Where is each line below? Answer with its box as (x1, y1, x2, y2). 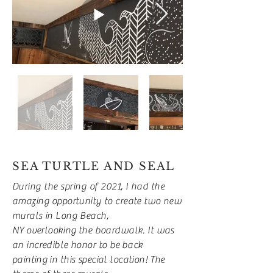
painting (12, 254, 48, 265)
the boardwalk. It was (76, 225, 174, 236)
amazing (12, 196, 52, 207)
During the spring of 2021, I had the (12, 181, 165, 192)
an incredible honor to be (12, 239, 122, 250)
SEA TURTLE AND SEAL (12, 160, 175, 173)
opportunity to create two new (51, 196, 182, 207)
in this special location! (48, 254, 148, 265)
